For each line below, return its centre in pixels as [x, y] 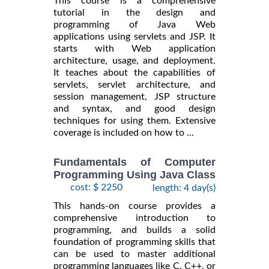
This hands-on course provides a [134, 206]
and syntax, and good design [134, 109]
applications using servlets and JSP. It [134, 37]
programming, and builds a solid [134, 230]
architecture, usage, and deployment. [134, 61]
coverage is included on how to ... [124, 133]
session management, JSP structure [134, 97]
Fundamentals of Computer [134, 162]
